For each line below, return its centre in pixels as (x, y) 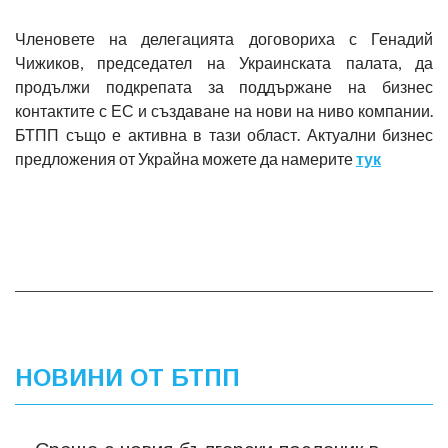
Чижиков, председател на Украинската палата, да (224, 62)
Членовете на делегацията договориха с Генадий (224, 38)
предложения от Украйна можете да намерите (185, 158)
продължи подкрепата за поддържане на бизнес (224, 86)
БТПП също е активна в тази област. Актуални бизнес (224, 134)
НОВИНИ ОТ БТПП (127, 377)
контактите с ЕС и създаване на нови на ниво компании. (224, 110)
